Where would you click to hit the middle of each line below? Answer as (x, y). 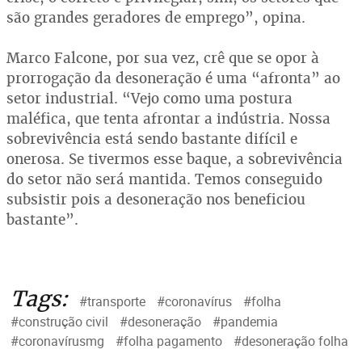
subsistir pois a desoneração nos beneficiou (156, 200)
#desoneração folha (291, 341)
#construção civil (59, 322)
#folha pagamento (169, 341)
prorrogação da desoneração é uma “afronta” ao (173, 78)
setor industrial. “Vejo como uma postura (149, 99)
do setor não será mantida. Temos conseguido (164, 179)
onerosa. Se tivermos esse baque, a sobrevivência (175, 159)
